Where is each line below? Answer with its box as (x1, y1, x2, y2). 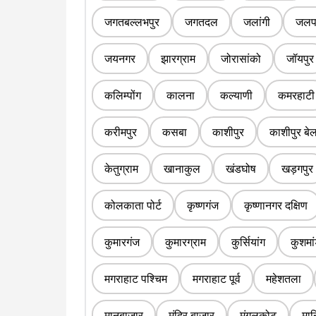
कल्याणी (220, 87, 253, 104)
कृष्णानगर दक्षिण (244, 197, 308, 214)
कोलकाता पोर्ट (104, 197, 162, 214)
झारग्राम (161, 51, 195, 67)
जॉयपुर (286, 51, 314, 67)
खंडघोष (226, 161, 256, 177)
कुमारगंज (104, 234, 140, 250)
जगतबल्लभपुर (104, 14, 159, 30)
